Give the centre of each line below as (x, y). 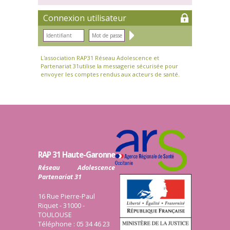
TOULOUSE (55, 215)
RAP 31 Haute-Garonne (76, 155)
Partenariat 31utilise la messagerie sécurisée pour (109, 66)
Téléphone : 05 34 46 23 (74, 224)
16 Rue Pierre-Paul (66, 197)
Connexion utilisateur (85, 18)
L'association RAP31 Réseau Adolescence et (100, 58)
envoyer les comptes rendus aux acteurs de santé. (110, 74)
